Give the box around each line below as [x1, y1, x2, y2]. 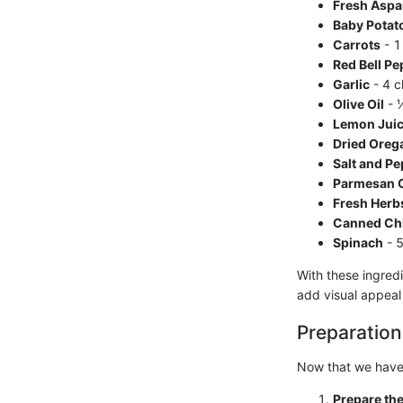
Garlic [333, 76, 370, 92]
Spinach [333, 235, 383, 250]
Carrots [333, 37, 381, 52]
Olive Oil [333, 96, 384, 112]
